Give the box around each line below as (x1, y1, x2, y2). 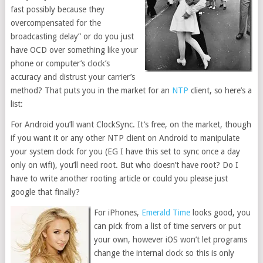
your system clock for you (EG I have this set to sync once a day (10, 147, 240, 156)
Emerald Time (141, 208, 190, 217)
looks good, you (190, 208, 251, 217)
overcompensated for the (10, 18, 101, 28)
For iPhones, (93, 208, 141, 217)
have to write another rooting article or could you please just (10, 174, 228, 183)
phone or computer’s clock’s (10, 59, 110, 68)
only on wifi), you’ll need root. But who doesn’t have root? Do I (10, 160, 238, 170)
